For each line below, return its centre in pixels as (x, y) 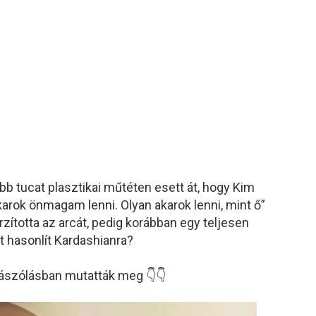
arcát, (75, 222)
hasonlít (31, 240)
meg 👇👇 (142, 275)
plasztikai (76, 187)
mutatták (91, 275)
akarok (174, 205)
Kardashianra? (94, 240)
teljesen (226, 222)
